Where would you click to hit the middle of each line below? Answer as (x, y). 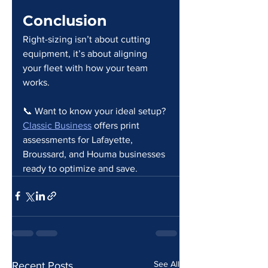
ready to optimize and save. (80, 168)
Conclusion (65, 20)
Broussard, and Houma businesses (95, 154)
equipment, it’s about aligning (86, 53)
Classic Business (57, 125)
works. (36, 82)
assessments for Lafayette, (79, 139)
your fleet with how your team (86, 68)
